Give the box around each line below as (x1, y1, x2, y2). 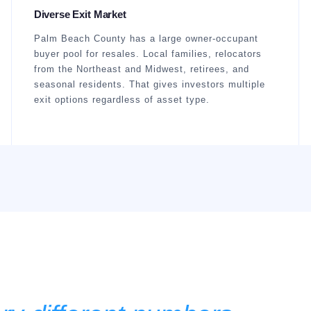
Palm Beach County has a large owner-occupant (33, 33, 258, 44)
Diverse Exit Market (33, 8, 126, 20)
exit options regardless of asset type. (33, 94, 210, 105)
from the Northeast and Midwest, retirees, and (33, 64, 249, 74)
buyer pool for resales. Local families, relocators (33, 49, 262, 59)
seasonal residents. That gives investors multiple (33, 79, 265, 90)
